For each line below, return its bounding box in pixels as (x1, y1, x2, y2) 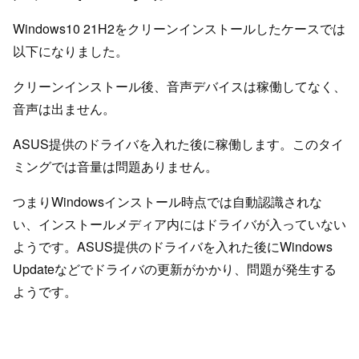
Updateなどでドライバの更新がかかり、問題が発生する (13, 259, 337, 278)
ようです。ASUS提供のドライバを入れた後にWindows (13, 236, 333, 256)
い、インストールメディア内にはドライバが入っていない (13, 214, 346, 233)
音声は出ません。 (13, 99, 115, 118)
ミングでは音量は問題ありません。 (13, 156, 218, 175)
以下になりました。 (13, 41, 128, 60)
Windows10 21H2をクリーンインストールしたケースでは (13, 18, 345, 38)
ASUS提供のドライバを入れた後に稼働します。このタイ (13, 134, 344, 153)
